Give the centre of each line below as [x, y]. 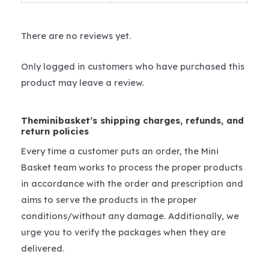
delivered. [43, 248]
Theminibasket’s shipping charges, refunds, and [132, 120]
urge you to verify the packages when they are [123, 232]
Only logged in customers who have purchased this [133, 66]
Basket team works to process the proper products [132, 167]
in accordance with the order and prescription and [132, 183]
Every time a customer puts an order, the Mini [120, 151]
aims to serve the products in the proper [109, 199]
